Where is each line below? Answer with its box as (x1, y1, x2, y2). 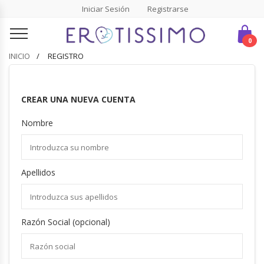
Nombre (21, 117, 53, 128)
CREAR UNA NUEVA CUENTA (21, 94, 136, 105)
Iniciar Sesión (81, 3, 130, 14)
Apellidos (21, 167, 55, 178)
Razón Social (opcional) (21, 216, 110, 227)
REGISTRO (48, 51, 84, 61)
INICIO (9, 51, 30, 61)
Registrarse (147, 3, 189, 14)
